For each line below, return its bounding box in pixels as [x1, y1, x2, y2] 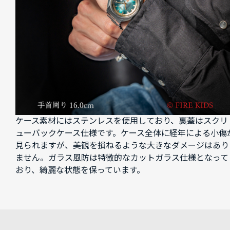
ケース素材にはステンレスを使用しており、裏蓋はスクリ [15, 116, 228, 126]
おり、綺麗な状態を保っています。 [15, 165, 145, 175]
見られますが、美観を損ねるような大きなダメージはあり [15, 140, 229, 150]
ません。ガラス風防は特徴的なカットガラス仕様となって [15, 152, 228, 163]
